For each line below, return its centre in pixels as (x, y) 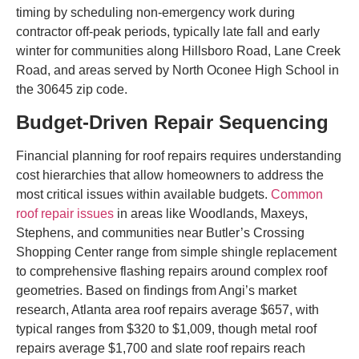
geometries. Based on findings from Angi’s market (156, 290)
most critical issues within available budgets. (143, 194)
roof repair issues (65, 213)
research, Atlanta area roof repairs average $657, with (167, 309)
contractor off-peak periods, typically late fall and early (168, 32)
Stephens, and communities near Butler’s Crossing (160, 232)
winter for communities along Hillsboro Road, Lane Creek (178, 51)
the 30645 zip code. (72, 90)
